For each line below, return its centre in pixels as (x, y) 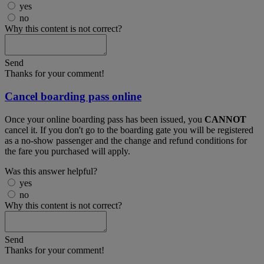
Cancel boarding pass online (73, 97)
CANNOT (225, 119)
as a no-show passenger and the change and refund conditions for (126, 140)
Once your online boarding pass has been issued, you (105, 119)
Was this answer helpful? (51, 171)
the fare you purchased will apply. (67, 151)
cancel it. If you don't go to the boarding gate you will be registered (129, 130)
